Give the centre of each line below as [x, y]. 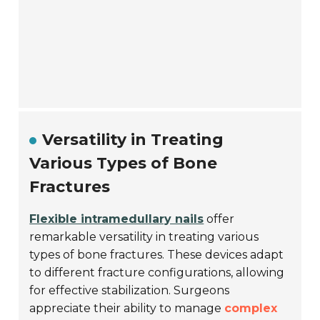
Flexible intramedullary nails [117, 219]
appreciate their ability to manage [127, 308]
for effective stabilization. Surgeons [130, 290]
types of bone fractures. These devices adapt [157, 254]
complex [251, 308]
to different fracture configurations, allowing [157, 272]
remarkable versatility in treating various [144, 236]
